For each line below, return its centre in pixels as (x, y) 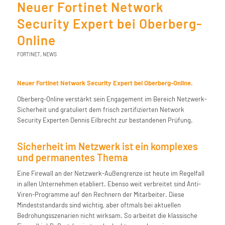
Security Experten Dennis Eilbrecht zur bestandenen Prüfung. (105, 120)
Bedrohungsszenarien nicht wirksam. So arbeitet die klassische (107, 216)
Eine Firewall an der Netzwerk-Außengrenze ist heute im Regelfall (110, 174)
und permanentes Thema (72, 157)
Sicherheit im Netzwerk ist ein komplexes (107, 146)
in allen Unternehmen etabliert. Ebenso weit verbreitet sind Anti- (109, 184)
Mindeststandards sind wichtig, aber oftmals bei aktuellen (99, 205)
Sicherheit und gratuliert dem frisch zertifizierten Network (100, 110)
